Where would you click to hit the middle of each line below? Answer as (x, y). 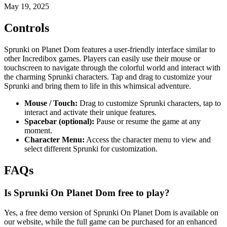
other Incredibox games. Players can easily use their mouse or (102, 59)
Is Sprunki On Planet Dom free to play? (87, 193)
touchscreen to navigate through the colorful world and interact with (112, 68)
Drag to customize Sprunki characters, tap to (149, 103)
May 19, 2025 (27, 7)
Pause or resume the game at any (147, 122)
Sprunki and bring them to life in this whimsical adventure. (98, 86)
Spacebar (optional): (59, 122)
